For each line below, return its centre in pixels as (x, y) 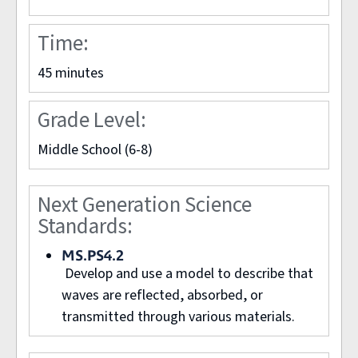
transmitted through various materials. (180, 316)
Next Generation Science (145, 205)
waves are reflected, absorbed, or (162, 295)
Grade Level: (94, 120)
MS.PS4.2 (93, 255)
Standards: (87, 226)
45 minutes (71, 73)
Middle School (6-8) (95, 149)
